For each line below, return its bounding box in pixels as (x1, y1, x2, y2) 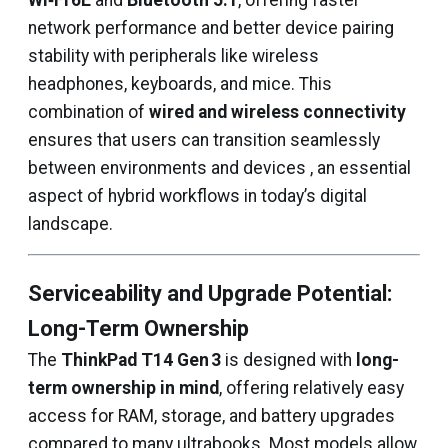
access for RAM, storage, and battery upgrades (28, 406, 395, 426)
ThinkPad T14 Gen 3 (61, 350, 221, 370)
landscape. (28, 214, 117, 234)
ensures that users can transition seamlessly (28, 130, 380, 150)
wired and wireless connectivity (149, 102, 406, 122)
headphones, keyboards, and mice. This (28, 74, 332, 94)
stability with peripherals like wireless (28, 46, 319, 66)
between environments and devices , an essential (28, 158, 411, 178)
